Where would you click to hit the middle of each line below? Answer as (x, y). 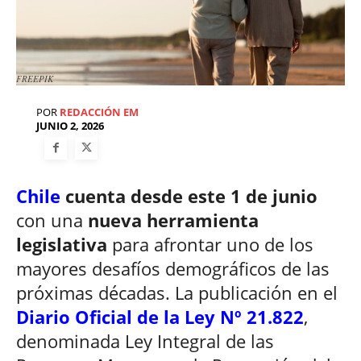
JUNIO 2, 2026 (70, 126)
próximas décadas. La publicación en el (177, 292)
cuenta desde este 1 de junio (189, 195)
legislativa (62, 244)
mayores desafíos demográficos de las (173, 268)
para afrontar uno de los (210, 244)
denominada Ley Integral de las (145, 340)
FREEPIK (35, 79)
